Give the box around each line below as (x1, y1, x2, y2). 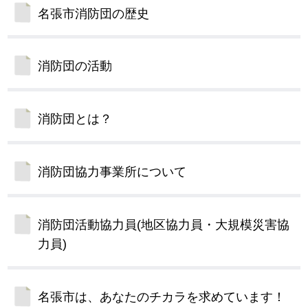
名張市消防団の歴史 (38, 6, 150, 21)
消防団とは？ (38, 112, 113, 126)
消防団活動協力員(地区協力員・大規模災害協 (38, 218, 290, 232)
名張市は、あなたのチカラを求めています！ (38, 290, 286, 305)
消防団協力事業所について (38, 165, 187, 179)
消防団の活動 (38, 59, 113, 74)
